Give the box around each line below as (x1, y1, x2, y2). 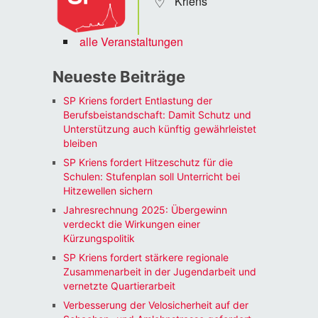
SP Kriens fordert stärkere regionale (62, 251, 229, 263)
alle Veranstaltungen (79, 33, 183, 50)
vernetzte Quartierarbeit (62, 279, 175, 292)
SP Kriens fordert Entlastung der (62, 94, 212, 106)
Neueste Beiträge (52, 67, 185, 86)
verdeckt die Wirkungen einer (62, 217, 200, 230)
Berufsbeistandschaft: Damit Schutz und (62, 108, 251, 121)
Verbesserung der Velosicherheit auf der (62, 298, 248, 311)
